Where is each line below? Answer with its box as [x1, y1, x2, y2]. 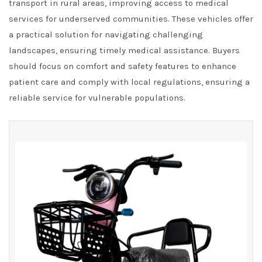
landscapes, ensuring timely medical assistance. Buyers [9, 45, 240, 56]
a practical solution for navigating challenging [9, 29, 203, 40]
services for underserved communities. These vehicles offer [9, 13, 253, 24]
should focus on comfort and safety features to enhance [9, 61, 236, 71]
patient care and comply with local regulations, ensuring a [9, 77, 250, 87]
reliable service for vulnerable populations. [9, 92, 185, 103]
